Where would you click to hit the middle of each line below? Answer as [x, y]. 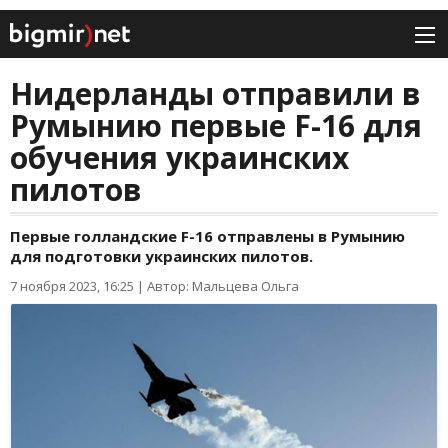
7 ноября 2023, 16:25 [72, 286]
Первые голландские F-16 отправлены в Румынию [207, 236]
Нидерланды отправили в [215, 94]
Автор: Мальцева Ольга [223, 286]
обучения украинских [179, 158]
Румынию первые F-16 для [216, 126]
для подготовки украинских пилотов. [161, 256]
